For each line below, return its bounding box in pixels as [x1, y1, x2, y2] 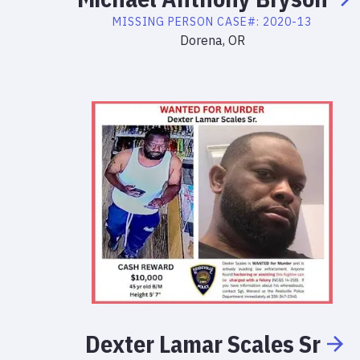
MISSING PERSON [112, 14, 214, 29]
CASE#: [217, 14, 263, 29]
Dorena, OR [179, 32, 245, 48]
